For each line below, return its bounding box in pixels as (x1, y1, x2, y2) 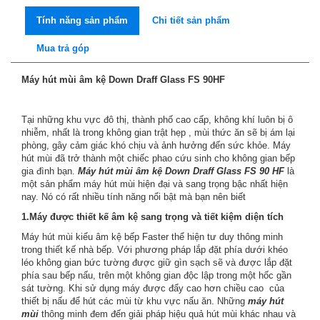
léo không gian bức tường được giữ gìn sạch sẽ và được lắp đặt (21, 257, 292, 268)
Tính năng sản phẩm (36, 15, 128, 26)
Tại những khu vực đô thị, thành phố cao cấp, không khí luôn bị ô (21, 114, 293, 125)
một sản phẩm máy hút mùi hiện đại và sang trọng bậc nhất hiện (21, 179, 288, 189)
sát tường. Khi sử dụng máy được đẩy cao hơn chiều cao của (21, 283, 284, 294)
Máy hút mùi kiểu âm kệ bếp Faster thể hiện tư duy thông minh (21, 231, 283, 242)
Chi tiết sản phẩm (152, 15, 230, 26)
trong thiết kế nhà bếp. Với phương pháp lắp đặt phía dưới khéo (21, 244, 288, 255)
